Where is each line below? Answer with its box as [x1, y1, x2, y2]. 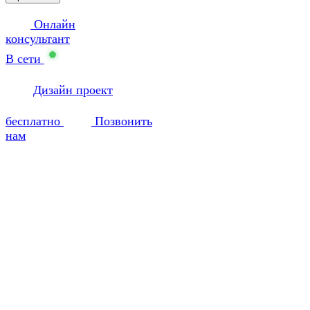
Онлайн [30, 17, 75, 31]
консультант [6, 31, 70, 46]
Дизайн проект [33, 82, 113, 97]
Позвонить [91, 113, 152, 128]
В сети [6, 51, 41, 66]
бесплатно [6, 113, 64, 128]
